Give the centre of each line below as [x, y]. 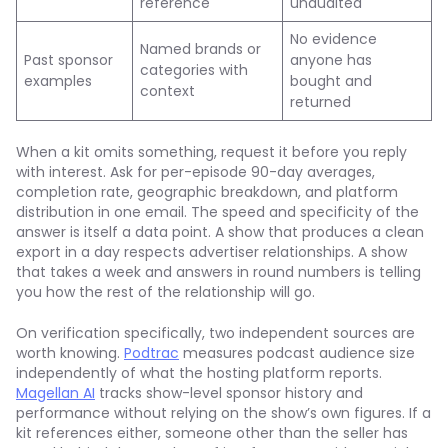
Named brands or [200, 49]
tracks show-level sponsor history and [229, 393]
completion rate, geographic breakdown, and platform [207, 192]
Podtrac [151, 353]
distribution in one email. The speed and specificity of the [217, 212]
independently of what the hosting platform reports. [199, 373]
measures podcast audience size [297, 353]
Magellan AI [55, 393]
